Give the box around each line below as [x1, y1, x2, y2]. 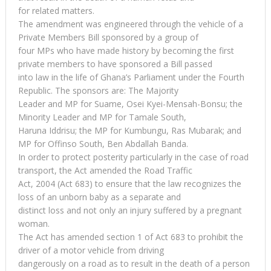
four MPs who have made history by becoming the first [18, 44, 234, 56]
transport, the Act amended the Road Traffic [18, 164, 192, 176]
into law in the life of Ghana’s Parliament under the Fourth [18, 71, 244, 83]
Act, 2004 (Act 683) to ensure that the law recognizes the [18, 177, 241, 189]
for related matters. [18, 4, 94, 16]
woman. [18, 217, 50, 229]
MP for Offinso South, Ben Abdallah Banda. [18, 137, 188, 149]
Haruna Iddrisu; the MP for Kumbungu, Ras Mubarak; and [18, 124, 241, 136]
